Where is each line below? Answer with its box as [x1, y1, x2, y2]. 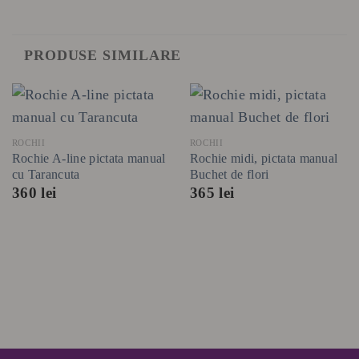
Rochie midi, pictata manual [189, 151, 338, 165]
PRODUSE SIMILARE [24, 46, 182, 63]
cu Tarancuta [11, 167, 80, 181]
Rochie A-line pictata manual [11, 151, 166, 165]
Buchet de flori [189, 167, 269, 181]
